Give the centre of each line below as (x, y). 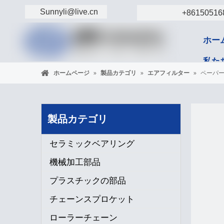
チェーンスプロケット (92, 199)
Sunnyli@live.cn (69, 12)
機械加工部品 (75, 162)
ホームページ (71, 73)
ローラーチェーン (83, 217)
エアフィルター (168, 73)
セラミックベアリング (92, 143)
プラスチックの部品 (88, 180)
